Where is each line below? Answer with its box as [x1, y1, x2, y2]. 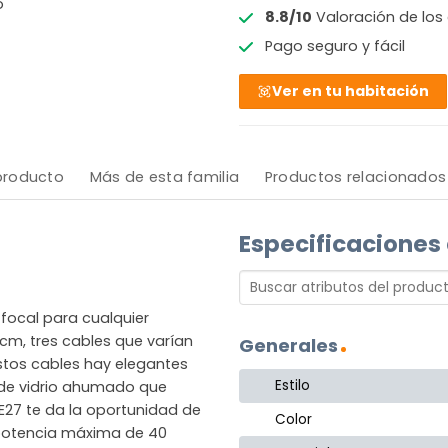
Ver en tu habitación [272, 81, 430, 102]
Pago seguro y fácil [264, 36, 405, 57]
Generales [239, 332, 338, 358]
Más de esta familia [89, 166, 240, 187]
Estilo [275, 376, 311, 396]
